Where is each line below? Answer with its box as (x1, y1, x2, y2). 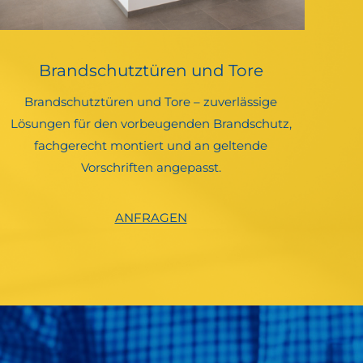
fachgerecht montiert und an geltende (34, 138, 267, 154)
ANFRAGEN (114, 210, 187, 226)
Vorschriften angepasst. (80, 160, 221, 176)
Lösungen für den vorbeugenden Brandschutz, (10, 116, 292, 132)
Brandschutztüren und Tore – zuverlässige (24, 94, 277, 110)
